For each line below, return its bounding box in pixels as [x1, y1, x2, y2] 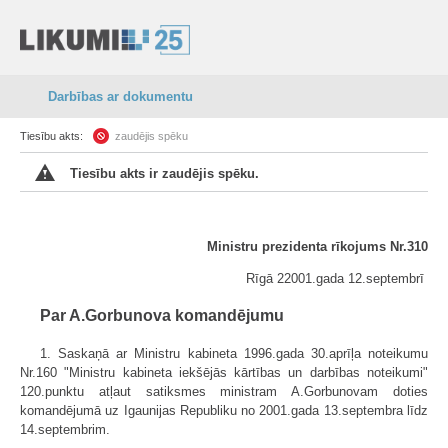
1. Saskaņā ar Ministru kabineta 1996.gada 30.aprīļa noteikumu [40, 346, 428, 361]
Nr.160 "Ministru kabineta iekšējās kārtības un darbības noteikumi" [20, 365, 428, 380]
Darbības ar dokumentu [48, 89, 193, 104]
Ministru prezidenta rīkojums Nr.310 [207, 239, 428, 254]
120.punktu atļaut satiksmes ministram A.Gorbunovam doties [20, 384, 428, 399]
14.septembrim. [20, 422, 110, 437]
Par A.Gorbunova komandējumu [40, 307, 284, 324]
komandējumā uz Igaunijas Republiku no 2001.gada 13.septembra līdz [20, 403, 428, 418]
